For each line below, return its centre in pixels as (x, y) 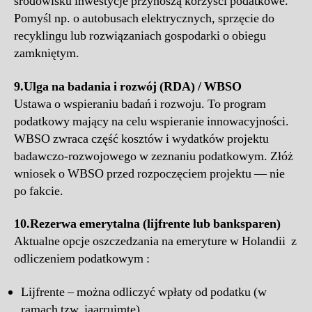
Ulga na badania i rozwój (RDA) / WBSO (133, 86)
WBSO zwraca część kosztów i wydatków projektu (141, 139)
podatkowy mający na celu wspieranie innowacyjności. (151, 121)
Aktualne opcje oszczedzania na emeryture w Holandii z (155, 242)
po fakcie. (39, 191)
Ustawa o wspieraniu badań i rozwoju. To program (140, 104)
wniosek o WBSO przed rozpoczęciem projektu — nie (149, 173)
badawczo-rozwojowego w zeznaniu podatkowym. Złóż (154, 156)
